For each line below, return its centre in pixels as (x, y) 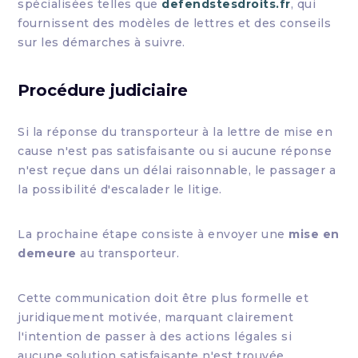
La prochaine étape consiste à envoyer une (153, 234)
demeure (47, 253)
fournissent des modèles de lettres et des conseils (175, 23)
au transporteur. (128, 253)
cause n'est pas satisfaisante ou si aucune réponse (175, 151)
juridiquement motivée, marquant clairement (156, 317)
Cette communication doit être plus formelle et (163, 298)
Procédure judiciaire (103, 90)
